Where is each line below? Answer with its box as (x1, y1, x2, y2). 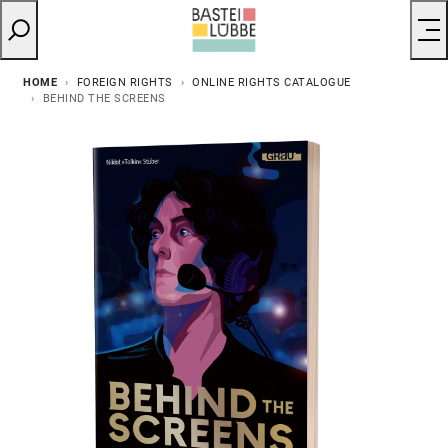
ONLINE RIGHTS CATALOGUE (192, 75, 351, 89)
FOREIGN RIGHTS (76, 75, 173, 89)
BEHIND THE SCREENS (42, 91, 166, 105)
